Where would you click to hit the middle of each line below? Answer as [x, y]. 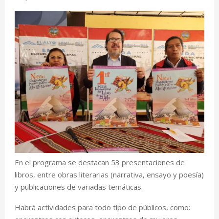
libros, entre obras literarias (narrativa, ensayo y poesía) [109, 174]
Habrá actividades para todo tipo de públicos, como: [102, 207]
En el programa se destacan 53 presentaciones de [100, 162]
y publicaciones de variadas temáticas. [79, 186]
